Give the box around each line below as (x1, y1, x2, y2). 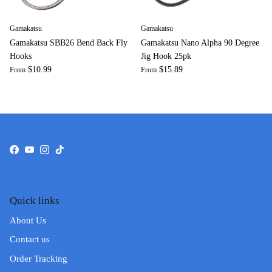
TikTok (59, 148, 86, 158)
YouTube (29, 148, 63, 158)
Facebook (13, 148, 50, 158)
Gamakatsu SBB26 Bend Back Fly (10, 38, 127, 47)
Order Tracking (10, 253, 67, 263)
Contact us (10, 234, 50, 245)
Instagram (44, 148, 81, 158)
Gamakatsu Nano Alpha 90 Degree (141, 38, 259, 47)
